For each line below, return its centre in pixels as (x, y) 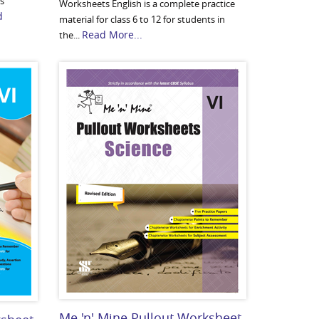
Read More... (113, 35)
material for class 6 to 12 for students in (142, 19)
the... (71, 35)
